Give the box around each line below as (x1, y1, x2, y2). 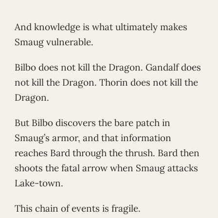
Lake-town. (15, 177, 63, 189)
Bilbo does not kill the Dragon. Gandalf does (15, 61, 201, 73)
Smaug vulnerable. (15, 36, 93, 48)
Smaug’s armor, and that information (15, 132, 171, 144)
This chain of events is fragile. (15, 202, 141, 214)
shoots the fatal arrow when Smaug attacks (15, 162, 198, 174)
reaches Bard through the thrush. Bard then (15, 147, 200, 159)
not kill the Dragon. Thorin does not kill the (15, 76, 198, 89)
